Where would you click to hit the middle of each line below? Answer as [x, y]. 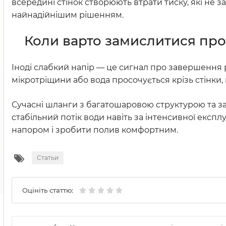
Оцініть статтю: [48, 190]
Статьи [48, 158]
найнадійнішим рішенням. [68, 15]
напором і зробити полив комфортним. [95, 130]
